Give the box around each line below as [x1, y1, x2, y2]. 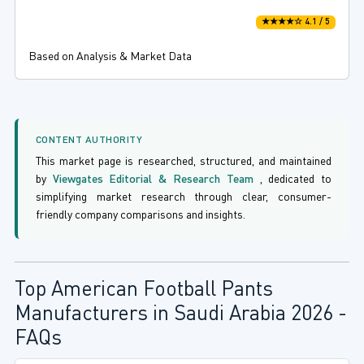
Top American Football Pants [14, 280, 273, 301]
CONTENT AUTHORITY [35, 136, 143, 146]
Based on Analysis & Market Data [28, 51, 192, 63]
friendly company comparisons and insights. [35, 210, 245, 222]
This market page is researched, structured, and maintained [35, 156, 332, 168]
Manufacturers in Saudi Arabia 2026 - [14, 305, 347, 326]
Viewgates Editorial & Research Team [52, 174, 260, 186]
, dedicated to [259, 174, 332, 186]
